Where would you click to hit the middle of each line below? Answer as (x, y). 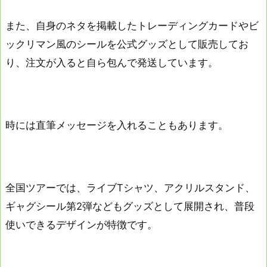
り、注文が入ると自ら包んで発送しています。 (112, 62)
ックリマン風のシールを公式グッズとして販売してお (127, 44)
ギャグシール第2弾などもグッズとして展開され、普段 (130, 207)
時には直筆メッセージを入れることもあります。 (117, 125)
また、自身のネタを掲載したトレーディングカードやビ (132, 25)
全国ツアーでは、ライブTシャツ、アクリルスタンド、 (130, 188)
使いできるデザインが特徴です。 (81, 225)
